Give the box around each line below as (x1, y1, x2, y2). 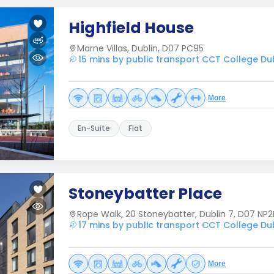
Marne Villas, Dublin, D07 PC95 (77, 42, 204, 54)
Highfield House (68, 17, 194, 39)
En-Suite (78, 123, 110, 133)
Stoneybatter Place (68, 183, 222, 204)
